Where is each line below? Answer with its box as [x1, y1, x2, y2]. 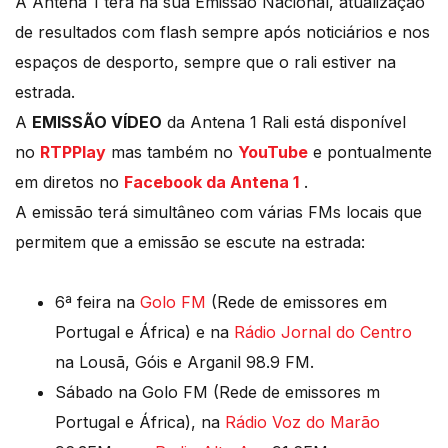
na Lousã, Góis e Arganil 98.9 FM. [55, 352, 314, 373]
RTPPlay [40, 142, 106, 163]
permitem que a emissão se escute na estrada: [15, 232, 365, 253]
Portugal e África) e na [55, 322, 234, 343]
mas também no [106, 142, 238, 163]
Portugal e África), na [55, 412, 225, 433]
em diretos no [15, 172, 124, 193]
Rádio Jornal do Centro [234, 322, 412, 343]
